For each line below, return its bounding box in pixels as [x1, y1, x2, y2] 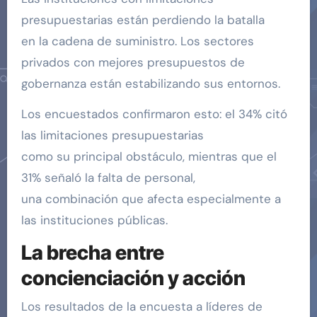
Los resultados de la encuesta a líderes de [21, 298, 263, 314]
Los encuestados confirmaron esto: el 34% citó [21, 106, 287, 122]
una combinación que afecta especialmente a [21, 191, 281, 207]
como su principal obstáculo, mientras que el [21, 149, 277, 165]
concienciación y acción [21, 266, 246, 291]
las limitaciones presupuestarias [21, 127, 204, 144]
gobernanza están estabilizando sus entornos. [21, 76, 280, 92]
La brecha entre [21, 241, 164, 265]
